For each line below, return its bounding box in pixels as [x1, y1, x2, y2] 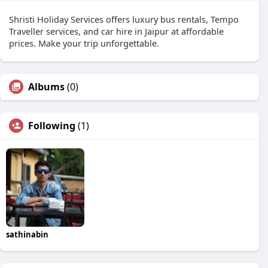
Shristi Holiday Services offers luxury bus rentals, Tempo [9, 13, 239, 25]
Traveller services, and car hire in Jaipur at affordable [9, 25, 224, 37]
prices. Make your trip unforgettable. [9, 37, 159, 49]
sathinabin [6, 229, 48, 240]
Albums [28, 80, 65, 93]
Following [28, 119, 75, 132]
